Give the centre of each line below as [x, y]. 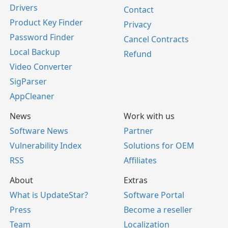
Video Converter [41, 67]
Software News [39, 131]
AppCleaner [32, 96]
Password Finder [42, 37]
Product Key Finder [46, 22]
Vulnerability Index [46, 146]
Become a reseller [158, 210]
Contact [139, 10]
